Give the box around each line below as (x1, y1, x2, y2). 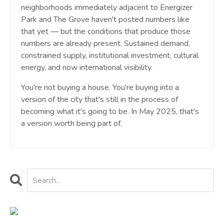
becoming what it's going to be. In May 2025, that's (21, 106, 199, 117)
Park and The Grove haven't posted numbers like (21, 14, 189, 25)
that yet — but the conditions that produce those (21, 26, 190, 37)
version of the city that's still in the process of (21, 94, 178, 105)
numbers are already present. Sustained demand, (21, 38, 190, 49)
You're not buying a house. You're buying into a (21, 82, 179, 93)
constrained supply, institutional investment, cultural (21, 50, 198, 61)
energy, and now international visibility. (21, 62, 152, 73)
